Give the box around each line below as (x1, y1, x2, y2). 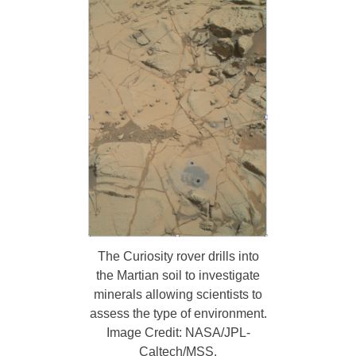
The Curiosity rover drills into (97, 249, 259, 263)
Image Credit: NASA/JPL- (106, 325, 250, 339)
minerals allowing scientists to (94, 287, 262, 301)
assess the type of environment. (89, 306, 267, 320)
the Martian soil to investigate (96, 268, 260, 282)
